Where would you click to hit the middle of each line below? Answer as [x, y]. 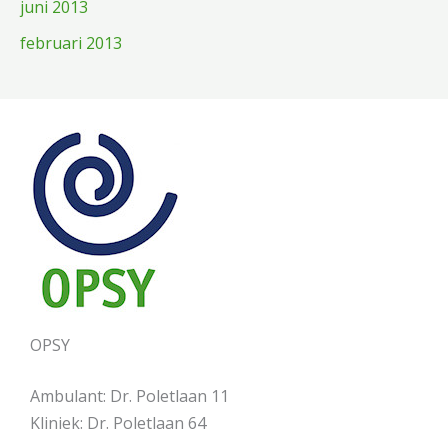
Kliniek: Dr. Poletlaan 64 [118, 422]
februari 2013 [71, 42]
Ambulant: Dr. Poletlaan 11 [129, 395]
